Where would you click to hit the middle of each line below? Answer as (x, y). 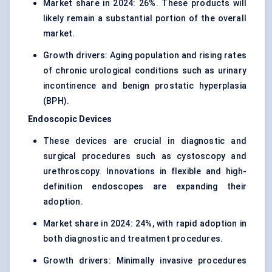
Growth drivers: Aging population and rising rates (145, 56)
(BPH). (56, 101)
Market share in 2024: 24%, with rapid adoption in (145, 224)
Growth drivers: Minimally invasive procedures (145, 261)
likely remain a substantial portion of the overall (145, 19)
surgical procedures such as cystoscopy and (145, 156)
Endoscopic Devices (70, 119)
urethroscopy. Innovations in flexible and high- (145, 172)
